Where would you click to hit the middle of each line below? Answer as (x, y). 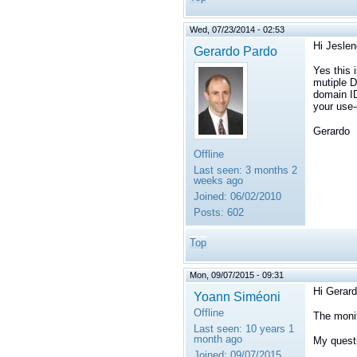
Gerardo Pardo (235, 51)
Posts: (209, 213)
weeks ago (218, 181)
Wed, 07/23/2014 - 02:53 (237, 30)
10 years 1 (268, 329)
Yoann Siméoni (237, 297)
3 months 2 (270, 171)
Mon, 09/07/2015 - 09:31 (237, 275)
